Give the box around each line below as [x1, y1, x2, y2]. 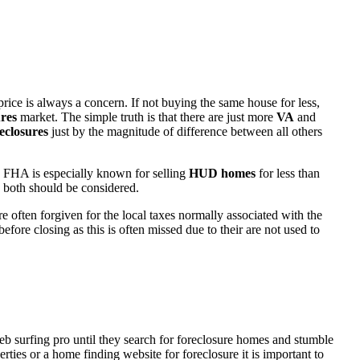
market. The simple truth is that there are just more [17, 110, 276, 125]
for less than [256, 166, 320, 181]
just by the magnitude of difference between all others [48, 125, 322, 139]
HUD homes [189, 166, 256, 181]
